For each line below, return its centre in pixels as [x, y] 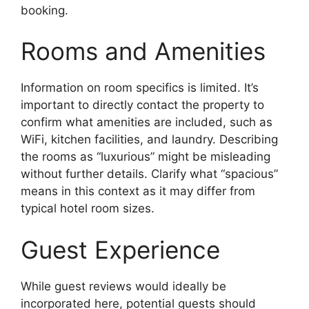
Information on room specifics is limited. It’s [140, 88]
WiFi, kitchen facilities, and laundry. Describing [149, 140]
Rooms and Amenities [143, 51]
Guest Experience [120, 249]
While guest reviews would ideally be [123, 286]
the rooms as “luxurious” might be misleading [146, 157]
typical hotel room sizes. [88, 209]
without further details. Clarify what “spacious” [149, 174]
